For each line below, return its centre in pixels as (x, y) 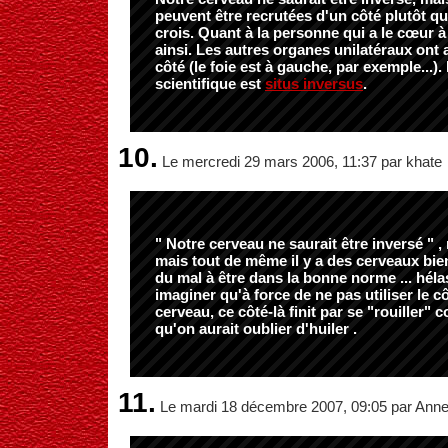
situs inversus (314, 83)
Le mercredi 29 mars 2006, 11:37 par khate (300, 161)
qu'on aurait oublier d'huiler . (256, 328)
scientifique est (210, 83)
